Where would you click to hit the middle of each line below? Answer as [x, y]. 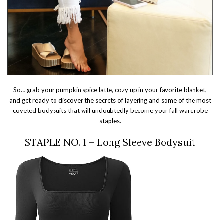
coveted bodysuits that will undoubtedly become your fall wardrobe [110, 110]
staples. [110, 121]
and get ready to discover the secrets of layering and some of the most [110, 100]
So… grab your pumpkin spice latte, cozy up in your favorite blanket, [110, 90]
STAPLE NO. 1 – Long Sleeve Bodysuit [110, 142]
